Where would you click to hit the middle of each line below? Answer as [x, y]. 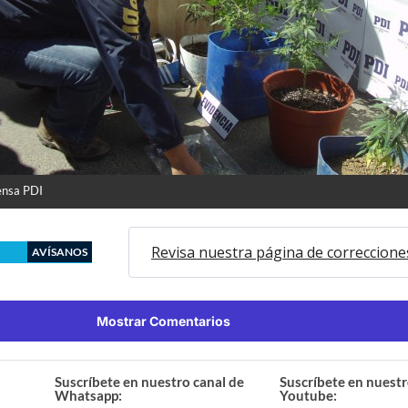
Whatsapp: [89, 395]
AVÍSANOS [60, 251]
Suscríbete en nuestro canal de [150, 381]
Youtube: [308, 395]
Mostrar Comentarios [163, 321]
